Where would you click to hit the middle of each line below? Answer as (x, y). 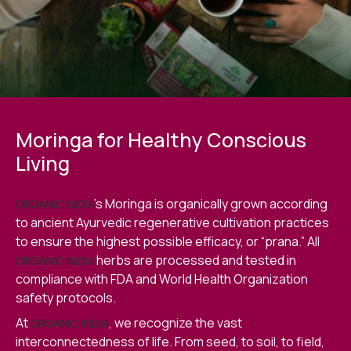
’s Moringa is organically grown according (211, 204)
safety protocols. (66, 298)
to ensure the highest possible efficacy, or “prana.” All (168, 242)
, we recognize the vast (175, 323)
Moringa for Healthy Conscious (161, 140)
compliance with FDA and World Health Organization (162, 279)
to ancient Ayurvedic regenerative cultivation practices (172, 223)
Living (43, 164)
